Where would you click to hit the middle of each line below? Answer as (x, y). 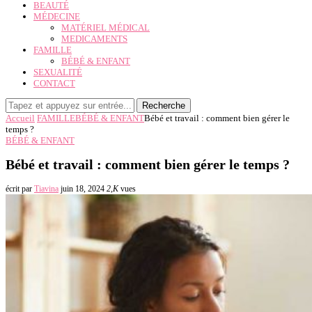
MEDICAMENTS (94, 39)
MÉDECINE (57, 16)
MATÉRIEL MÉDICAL (106, 28)
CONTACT (54, 83)
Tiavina (46, 189)
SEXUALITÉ (58, 72)
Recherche (164, 106)
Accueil (20, 118)
